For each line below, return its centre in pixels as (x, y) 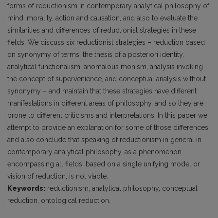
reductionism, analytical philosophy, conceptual (121, 188)
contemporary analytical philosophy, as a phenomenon (94, 152)
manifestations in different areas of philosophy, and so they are (105, 103)
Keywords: (26, 188)
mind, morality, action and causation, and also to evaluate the (102, 18)
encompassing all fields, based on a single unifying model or (104, 164)
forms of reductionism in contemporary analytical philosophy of (108, 6)
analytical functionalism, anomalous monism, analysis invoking (105, 67)
